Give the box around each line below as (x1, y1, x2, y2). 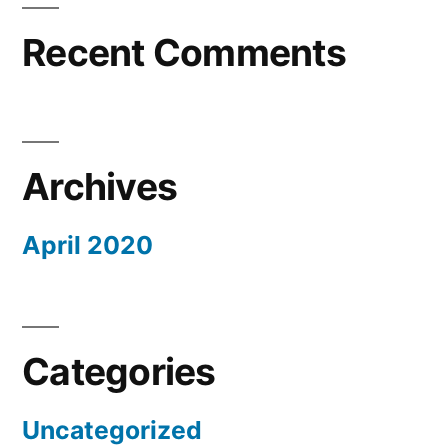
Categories (22, 349, 216, 395)
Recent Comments (22, 30, 346, 76)
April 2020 (22, 230, 153, 261)
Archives (22, 164, 178, 210)
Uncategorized (22, 415, 202, 446)
